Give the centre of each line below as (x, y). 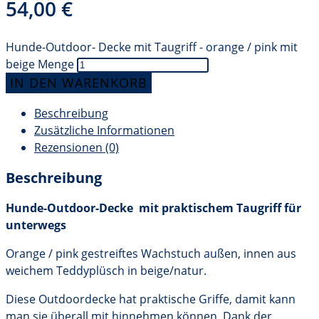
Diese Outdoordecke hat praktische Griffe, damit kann (151, 299)
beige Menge (40, 64)
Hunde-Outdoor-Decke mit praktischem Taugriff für (153, 208)
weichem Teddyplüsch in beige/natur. (106, 271)
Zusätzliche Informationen (104, 131)
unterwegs (36, 225)
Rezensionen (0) (77, 148)
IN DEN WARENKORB (79, 83)
